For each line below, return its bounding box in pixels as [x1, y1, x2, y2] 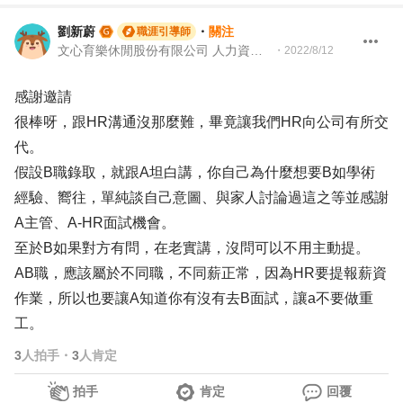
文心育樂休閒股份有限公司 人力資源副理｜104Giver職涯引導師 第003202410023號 [250, 43, 263, 58]
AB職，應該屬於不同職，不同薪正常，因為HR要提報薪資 [14, 265, 387, 281]
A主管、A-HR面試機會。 [14, 215, 175, 230]
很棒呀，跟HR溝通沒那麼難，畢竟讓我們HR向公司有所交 [14, 114, 389, 130]
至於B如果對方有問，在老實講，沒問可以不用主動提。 [14, 240, 370, 255]
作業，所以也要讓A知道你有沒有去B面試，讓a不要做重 [14, 291, 373, 306]
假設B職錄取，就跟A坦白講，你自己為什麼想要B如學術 [14, 165, 375, 180]
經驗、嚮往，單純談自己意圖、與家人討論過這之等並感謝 [14, 190, 389, 205]
